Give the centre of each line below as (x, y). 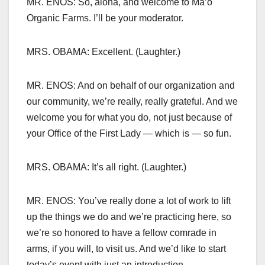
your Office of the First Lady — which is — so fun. (129, 134)
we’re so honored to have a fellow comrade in (122, 233)
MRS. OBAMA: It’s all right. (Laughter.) (106, 167)
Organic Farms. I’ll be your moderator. (105, 18)
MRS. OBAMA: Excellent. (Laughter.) (104, 52)
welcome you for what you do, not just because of (129, 118)
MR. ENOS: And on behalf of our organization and (131, 86)
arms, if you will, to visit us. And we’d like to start (126, 249)
